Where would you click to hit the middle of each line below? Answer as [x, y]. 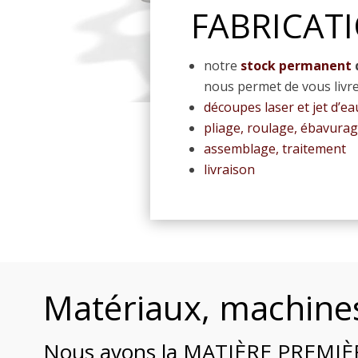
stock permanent [294, 65]
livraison [229, 169]
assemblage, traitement [274, 148]
